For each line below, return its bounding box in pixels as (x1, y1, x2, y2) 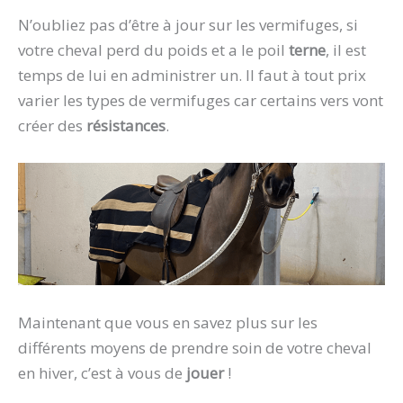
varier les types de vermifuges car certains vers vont (18, 90, 383, 112)
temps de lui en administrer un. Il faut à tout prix (18, 65, 366, 86)
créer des (18, 115, 86, 137)
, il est (326, 40, 366, 61)
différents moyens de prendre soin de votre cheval (18, 336, 372, 358)
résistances (86, 115, 166, 137)
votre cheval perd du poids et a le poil (18, 40, 289, 61)
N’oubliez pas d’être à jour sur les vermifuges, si (18, 14, 358, 36)
